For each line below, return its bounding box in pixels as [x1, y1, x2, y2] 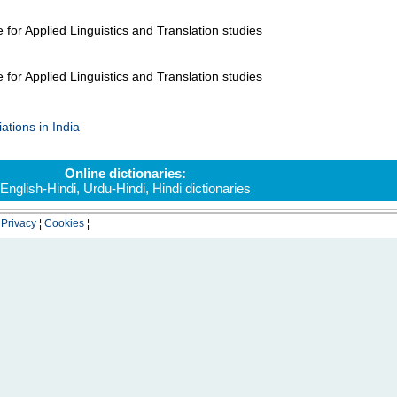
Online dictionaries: [65, 166, 186, 181]
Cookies [43, 217, 84, 230]
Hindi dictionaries [152, 181, 251, 196]
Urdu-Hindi [83, 181, 145, 196]
